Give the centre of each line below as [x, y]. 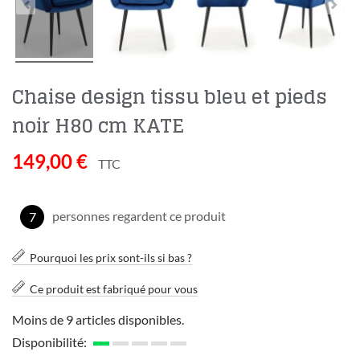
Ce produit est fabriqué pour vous [114, 289]
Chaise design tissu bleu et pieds [170, 97]
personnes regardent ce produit [139, 216]
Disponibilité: [49, 342]
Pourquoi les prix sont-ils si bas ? [111, 258]
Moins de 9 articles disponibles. [98, 320]
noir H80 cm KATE [98, 126]
